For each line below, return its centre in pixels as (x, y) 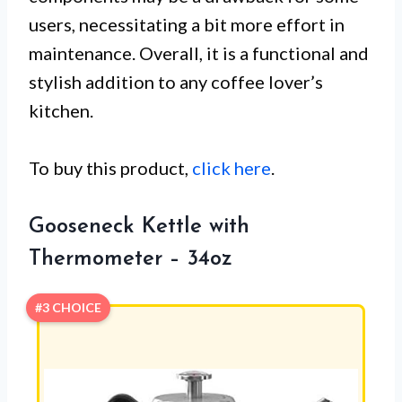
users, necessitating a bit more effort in (187, 24)
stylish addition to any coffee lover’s (176, 81)
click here (232, 167)
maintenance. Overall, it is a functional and (199, 52)
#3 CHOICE (68, 307)
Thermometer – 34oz (131, 259)
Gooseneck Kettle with (139, 227)
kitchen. (61, 110)
